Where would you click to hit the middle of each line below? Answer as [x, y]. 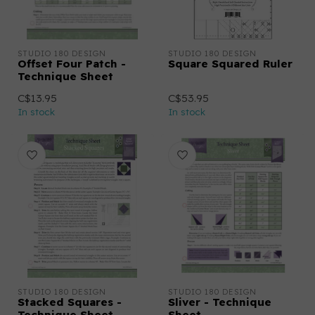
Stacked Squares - [70, 302]
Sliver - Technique [220, 302]
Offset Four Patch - [72, 64]
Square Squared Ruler [230, 64]
